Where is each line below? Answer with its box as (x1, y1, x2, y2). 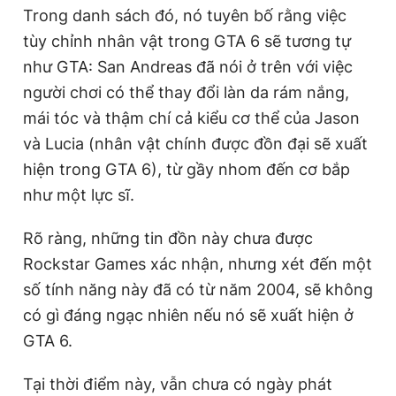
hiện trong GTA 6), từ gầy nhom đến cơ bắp (23, 160, 350, 179)
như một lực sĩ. (23, 186, 134, 205)
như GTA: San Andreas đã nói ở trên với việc (23, 57, 353, 77)
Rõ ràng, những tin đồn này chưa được (23, 229, 313, 248)
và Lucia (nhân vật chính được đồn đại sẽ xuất (23, 134, 368, 154)
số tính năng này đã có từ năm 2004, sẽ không (23, 280, 373, 300)
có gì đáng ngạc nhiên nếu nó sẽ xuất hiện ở (23, 306, 354, 325)
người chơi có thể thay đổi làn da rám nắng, (23, 83, 349, 103)
